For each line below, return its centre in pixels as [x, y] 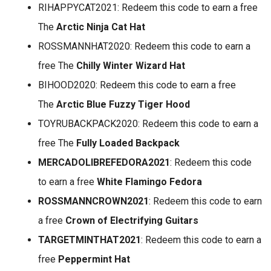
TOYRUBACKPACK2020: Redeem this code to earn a [148, 124]
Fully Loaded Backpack [128, 143]
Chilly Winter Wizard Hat [131, 66]
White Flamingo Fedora [149, 182]
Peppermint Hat [93, 259]
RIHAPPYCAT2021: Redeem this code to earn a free [148, 8]
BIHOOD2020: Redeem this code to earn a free [137, 85]
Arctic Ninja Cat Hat [101, 27]
